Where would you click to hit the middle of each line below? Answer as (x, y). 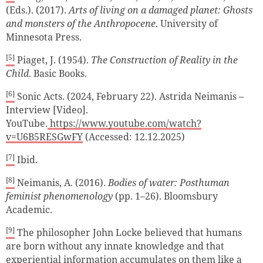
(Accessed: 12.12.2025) (134, 136)
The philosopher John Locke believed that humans (128, 232)
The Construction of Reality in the (164, 60)
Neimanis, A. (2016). (61, 182)
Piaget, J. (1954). (53, 60)
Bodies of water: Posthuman (169, 182)
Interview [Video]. (47, 109)
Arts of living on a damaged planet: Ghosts (161, 10)
